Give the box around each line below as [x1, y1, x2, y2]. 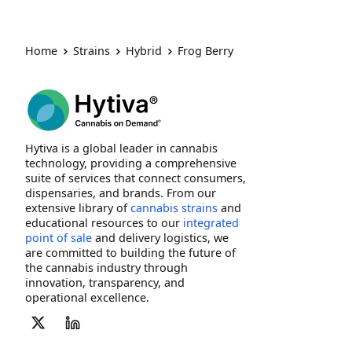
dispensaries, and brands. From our [25, 185, 216, 200]
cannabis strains [130, 200, 218, 215]
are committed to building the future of [25, 244, 236, 260]
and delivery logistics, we [92, 229, 229, 245]
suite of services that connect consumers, [25, 170, 246, 185]
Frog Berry [178, 43, 233, 59]
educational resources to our [25, 214, 183, 230]
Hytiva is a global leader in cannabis [25, 140, 218, 156]
